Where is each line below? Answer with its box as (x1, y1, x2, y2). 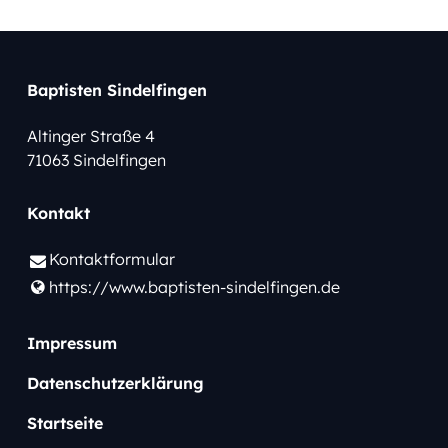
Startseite (26, 413, 103, 434)
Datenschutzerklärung (26, 373, 204, 394)
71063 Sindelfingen (26, 149, 166, 170)
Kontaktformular (49, 248, 176, 269)
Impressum (26, 333, 117, 354)
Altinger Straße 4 (26, 125, 155, 146)
